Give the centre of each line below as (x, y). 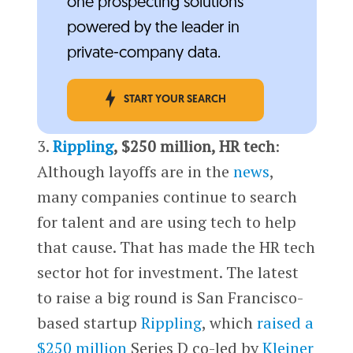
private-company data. (143, 54)
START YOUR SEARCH (175, 100)
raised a (285, 323)
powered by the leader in (153, 29)
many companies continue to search (167, 197)
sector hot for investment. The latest (167, 273)
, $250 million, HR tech (194, 147)
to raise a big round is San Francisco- (170, 298)
